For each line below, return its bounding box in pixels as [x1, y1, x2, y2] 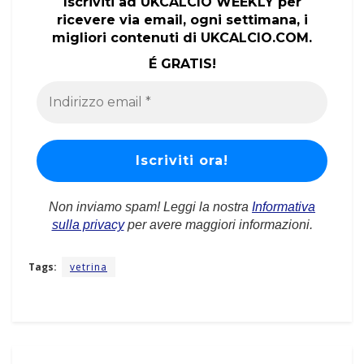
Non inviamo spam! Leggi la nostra [49, 200, 252, 214]
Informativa [252, 200, 315, 214]
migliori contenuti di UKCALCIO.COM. [52, 30, 312, 46]
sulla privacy [51, 218, 124, 232]
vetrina [70, 260, 107, 275]
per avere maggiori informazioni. [123, 218, 313, 232]
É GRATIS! [148, 56, 216, 72]
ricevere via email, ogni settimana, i [56, 12, 308, 28]
